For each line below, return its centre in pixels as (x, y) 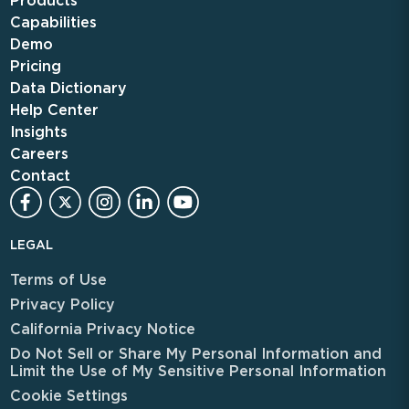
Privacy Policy (62, 304)
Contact (40, 175)
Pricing (35, 66)
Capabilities (53, 22)
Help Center (54, 110)
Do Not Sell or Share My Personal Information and (195, 353)
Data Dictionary (68, 88)
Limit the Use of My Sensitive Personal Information (198, 371)
